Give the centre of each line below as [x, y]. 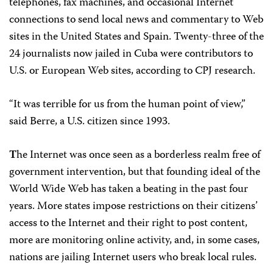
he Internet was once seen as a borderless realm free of [138, 155]
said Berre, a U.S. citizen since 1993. [90, 122]
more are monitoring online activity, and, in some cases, [134, 241]
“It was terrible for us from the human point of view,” [127, 105]
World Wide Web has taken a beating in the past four [129, 190]
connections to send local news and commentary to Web [136, 20]
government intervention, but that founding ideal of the [135, 172]
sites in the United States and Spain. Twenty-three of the [136, 37]
